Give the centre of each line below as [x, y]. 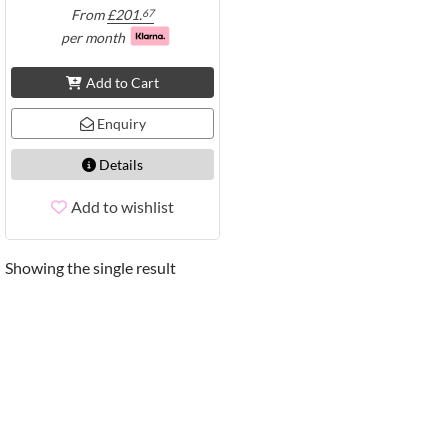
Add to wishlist [122, 206]
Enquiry [119, 123]
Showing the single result [90, 267]
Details [119, 164]
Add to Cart [122, 82]
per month [92, 37]
